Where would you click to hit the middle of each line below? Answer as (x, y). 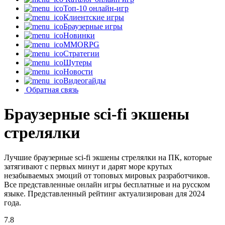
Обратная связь (52, 90)
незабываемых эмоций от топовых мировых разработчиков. (107, 175)
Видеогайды (85, 81)
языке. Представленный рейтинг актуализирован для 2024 (104, 193)
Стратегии (81, 53)
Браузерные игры (93, 26)
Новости (78, 72)
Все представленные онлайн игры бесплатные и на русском (107, 184)
